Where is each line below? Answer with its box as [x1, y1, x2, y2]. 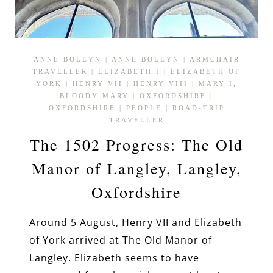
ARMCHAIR [189, 55, 240, 63]
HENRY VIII [133, 80, 188, 88]
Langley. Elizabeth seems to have [29, 251, 199, 265]
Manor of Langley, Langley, [31, 158, 242, 179]
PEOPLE [126, 104, 162, 112]
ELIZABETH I [98, 68, 160, 76]
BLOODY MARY [60, 92, 129, 100]
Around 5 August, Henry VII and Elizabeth [29, 216, 242, 230]
